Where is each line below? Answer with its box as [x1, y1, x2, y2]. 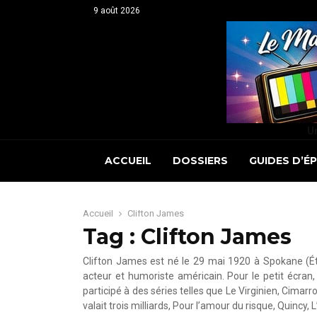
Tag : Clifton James [83, 224, 292, 250]
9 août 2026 [93, 6, 140, 16]
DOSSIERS [172, 154, 228, 167]
